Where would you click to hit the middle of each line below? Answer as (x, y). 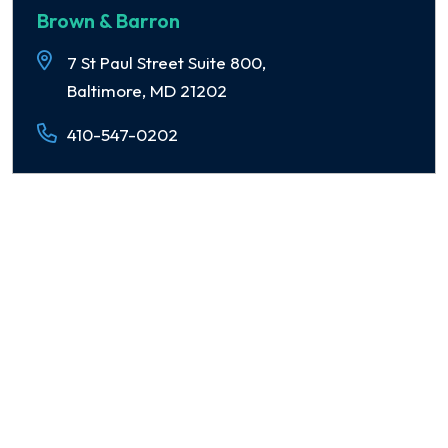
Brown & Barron (108, 20)
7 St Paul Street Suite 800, (166, 62)
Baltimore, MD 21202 (147, 90)
